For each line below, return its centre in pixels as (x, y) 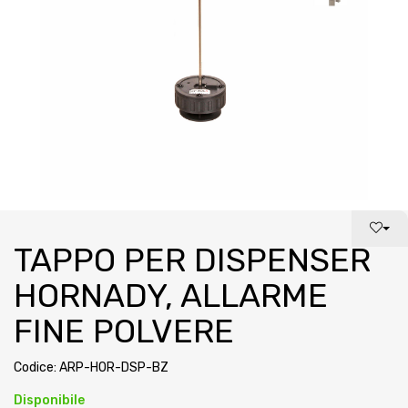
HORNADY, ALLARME (171, 296)
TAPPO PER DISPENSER (192, 260)
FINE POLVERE (124, 331)
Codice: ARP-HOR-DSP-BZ (91, 367)
